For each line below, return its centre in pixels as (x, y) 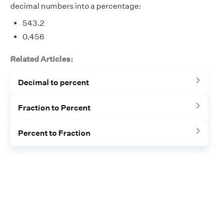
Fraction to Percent (54, 108)
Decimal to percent (54, 83)
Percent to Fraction (54, 133)
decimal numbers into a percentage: (76, 6)
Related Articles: (42, 59)
